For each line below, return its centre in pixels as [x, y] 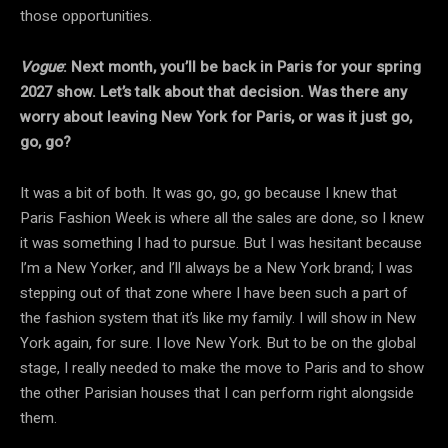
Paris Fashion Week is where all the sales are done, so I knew [222, 217]
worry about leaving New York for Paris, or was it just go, [216, 116]
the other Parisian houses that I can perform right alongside [217, 392]
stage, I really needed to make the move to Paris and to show [222, 367]
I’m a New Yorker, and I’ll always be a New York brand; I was [216, 267]
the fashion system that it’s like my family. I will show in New [218, 317]
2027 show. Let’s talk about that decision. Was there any [213, 91]
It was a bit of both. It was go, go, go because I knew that [208, 192]
